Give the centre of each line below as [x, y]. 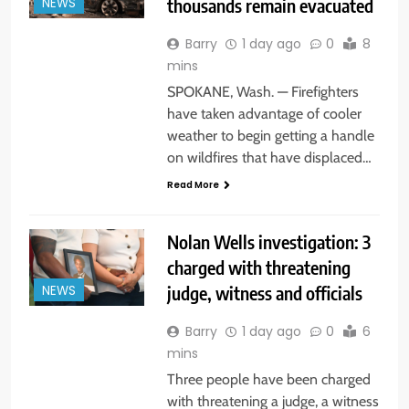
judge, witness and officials [264, 293]
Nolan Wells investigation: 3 [268, 242]
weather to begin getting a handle [270, 135]
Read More [193, 184]
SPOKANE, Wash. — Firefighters [262, 91]
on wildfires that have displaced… [269, 157]
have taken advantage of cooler [264, 113]
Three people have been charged [268, 380]
